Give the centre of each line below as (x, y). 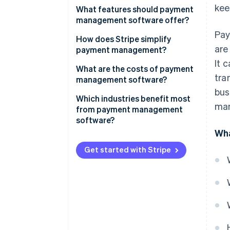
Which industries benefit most (133, 99)
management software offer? (132, 20)
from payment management (129, 109)
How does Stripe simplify (123, 39)
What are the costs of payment (135, 69)
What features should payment (135, 9)
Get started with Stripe (128, 150)
